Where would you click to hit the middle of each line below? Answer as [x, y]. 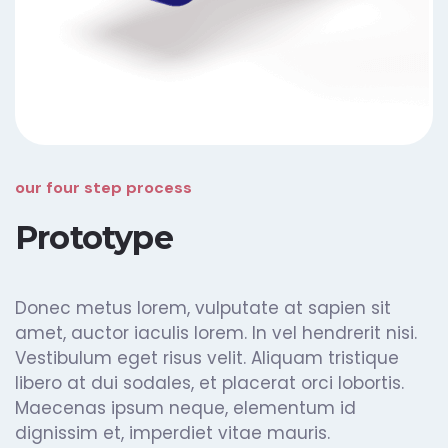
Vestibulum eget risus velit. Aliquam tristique [207, 357]
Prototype [94, 237]
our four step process [103, 187]
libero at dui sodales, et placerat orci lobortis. [209, 382]
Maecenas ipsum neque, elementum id [185, 407]
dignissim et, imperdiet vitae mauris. [172, 432]
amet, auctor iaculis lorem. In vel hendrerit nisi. [216, 332]
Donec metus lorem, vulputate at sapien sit [203, 307]
